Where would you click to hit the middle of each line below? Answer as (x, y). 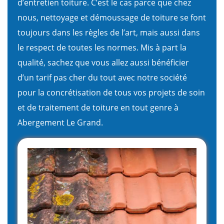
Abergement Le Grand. (60, 122)
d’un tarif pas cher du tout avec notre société (102, 77)
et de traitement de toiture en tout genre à (98, 107)
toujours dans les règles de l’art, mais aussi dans (109, 32)
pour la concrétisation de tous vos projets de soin (111, 92)
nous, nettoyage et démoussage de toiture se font (112, 17)
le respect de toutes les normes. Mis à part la (102, 47)
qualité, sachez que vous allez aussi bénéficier (103, 62)
